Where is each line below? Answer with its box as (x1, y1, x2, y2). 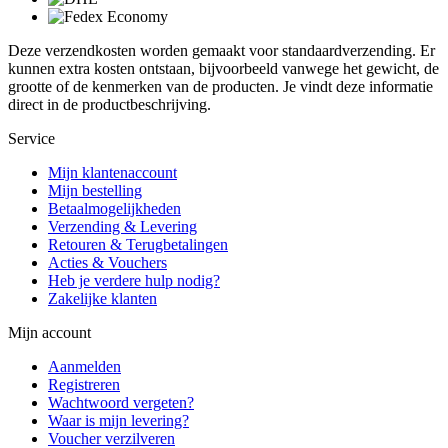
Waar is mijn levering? (48, 411, 189, 429)
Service (8, 129, 55, 147)
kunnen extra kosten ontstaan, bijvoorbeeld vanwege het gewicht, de (8, 59, 439, 77)
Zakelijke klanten (48, 289, 157, 307)
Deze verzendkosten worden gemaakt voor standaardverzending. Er (8, 41, 435, 59)
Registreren (48, 375, 120, 393)
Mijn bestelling (48, 181, 142, 199)
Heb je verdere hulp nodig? (48, 271, 220, 289)
